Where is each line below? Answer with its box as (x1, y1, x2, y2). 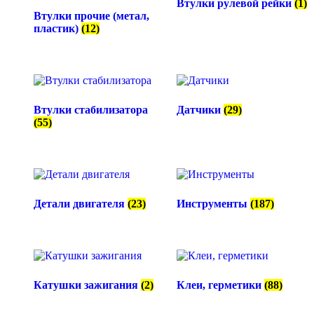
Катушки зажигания (34, 279, 141, 292)
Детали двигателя (34, 198, 128, 210)
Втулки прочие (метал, (34, 10, 149, 22)
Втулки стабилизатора (34, 104, 148, 116)
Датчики (176, 104, 224, 116)
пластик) (34, 22, 81, 35)
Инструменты (176, 198, 250, 210)
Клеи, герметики (176, 279, 264, 292)
